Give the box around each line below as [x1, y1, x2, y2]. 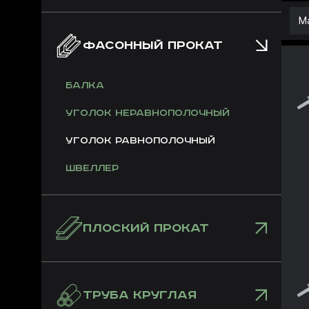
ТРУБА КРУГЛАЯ [83, 288, 197, 302]
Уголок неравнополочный [66, 108, 230, 119]
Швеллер [66, 163, 119, 174]
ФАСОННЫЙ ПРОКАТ [83, 39, 223, 52]
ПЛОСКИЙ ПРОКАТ [83, 221, 209, 235]
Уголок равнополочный [66, 135, 215, 146]
